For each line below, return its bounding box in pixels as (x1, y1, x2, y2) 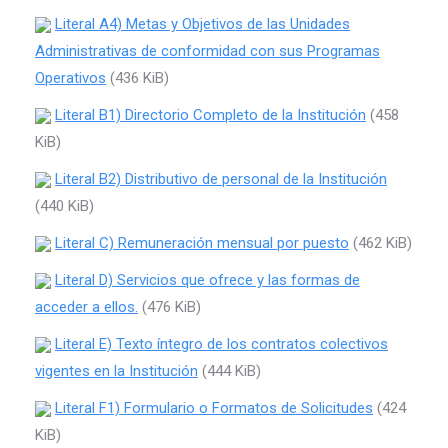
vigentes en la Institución (35, 362, 198, 380)
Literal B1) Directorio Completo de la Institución (55, 106, 366, 124)
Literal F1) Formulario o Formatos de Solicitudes (55, 399, 373, 417)
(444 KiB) (198, 362, 261, 380)
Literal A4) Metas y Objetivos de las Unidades (55, 15, 350, 33)
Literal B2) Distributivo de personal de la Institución (55, 170, 387, 188)
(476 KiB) (138, 298, 201, 316)
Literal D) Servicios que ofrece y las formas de (55, 271, 360, 289)
